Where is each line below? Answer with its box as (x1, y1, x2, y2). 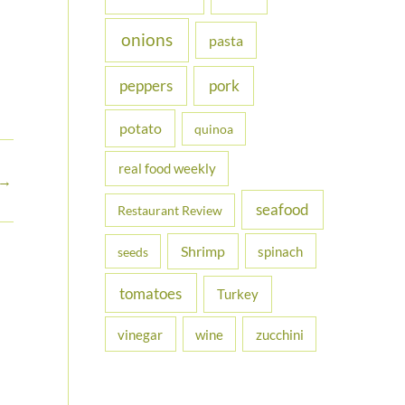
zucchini (255, 325, 304, 343)
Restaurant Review (117, 202, 222, 219)
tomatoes (119, 283, 183, 303)
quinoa (193, 120, 233, 137)
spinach (258, 242, 304, 259)
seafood (255, 200, 309, 220)
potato (118, 118, 162, 137)
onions (121, 29, 174, 51)
